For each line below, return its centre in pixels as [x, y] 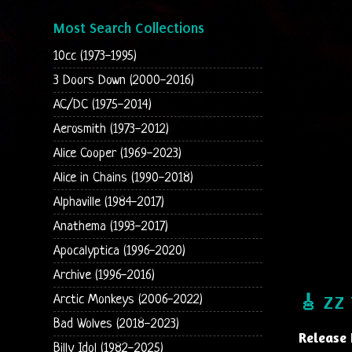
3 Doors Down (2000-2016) [123, 80]
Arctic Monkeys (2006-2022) [128, 299]
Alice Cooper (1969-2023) [117, 153]
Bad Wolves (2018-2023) [116, 324]
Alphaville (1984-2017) [108, 202]
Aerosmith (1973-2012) [111, 129]
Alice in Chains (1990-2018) [123, 178]
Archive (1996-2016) [104, 275]
